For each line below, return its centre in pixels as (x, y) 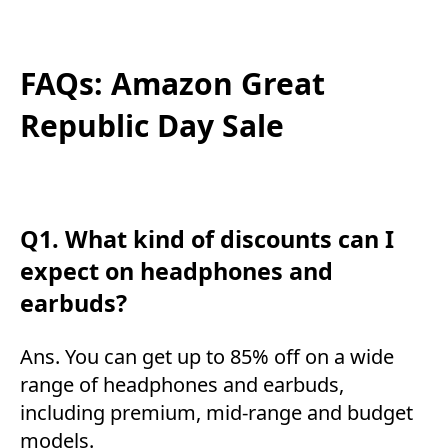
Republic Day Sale (152, 126)
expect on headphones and (176, 271)
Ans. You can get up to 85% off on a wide (207, 356)
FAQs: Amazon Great (172, 84)
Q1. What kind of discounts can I (207, 239)
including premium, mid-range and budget (216, 412)
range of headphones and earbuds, (182, 384)
